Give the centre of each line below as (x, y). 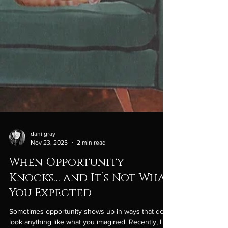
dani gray (43, 149)
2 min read (91, 158)
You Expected (50, 209)
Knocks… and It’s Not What (90, 193)
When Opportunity (67, 178)
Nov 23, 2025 (49, 158)
